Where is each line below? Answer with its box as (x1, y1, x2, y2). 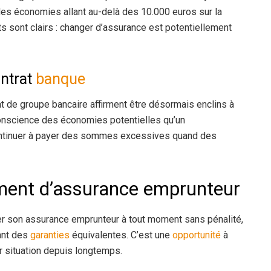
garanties (30, 229, 70, 241)
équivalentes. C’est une (70, 229, 172, 241)
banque (36, 70, 85, 88)
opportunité (172, 229, 221, 241)
